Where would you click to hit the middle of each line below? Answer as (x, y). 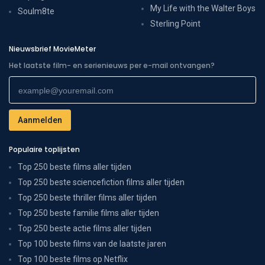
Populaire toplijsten (44, 149)
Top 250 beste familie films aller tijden (88, 213)
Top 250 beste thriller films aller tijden (87, 197)
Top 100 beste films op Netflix (73, 259)
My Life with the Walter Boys (203, 8)
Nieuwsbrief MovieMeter (52, 49)
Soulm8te (36, 11)
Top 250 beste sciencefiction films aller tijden (101, 182)
